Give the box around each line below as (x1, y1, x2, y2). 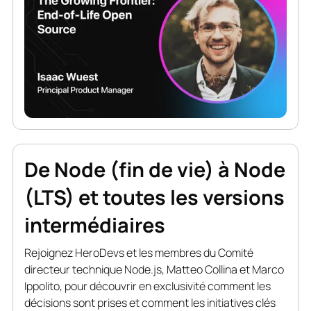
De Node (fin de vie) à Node (24, 155, 285, 183)
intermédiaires (24, 210, 165, 239)
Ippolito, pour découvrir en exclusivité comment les (24, 278, 271, 294)
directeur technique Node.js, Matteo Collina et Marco (24, 261, 284, 277)
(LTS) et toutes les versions (24, 183, 285, 211)
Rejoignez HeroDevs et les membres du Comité (24, 244, 253, 260)
